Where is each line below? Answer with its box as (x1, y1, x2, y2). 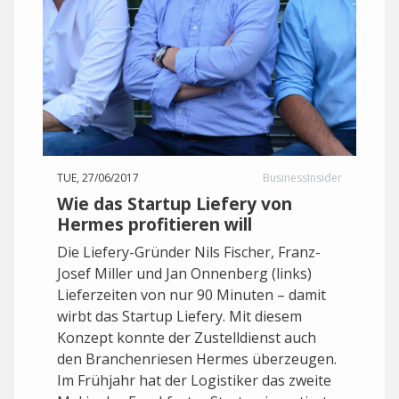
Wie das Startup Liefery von (57, 191, 292, 216)
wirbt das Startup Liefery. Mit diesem (57, 306, 302, 326)
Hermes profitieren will (57, 212, 252, 236)
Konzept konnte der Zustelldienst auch (57, 328, 316, 347)
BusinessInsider (263, 170, 342, 185)
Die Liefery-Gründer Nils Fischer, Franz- (57, 242, 321, 262)
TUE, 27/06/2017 (57, 170, 139, 185)
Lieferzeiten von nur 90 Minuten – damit (57, 285, 326, 305)
